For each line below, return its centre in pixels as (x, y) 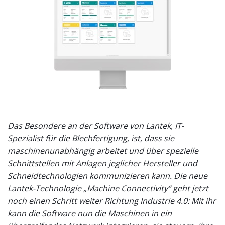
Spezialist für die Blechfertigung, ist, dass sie (91, 138)
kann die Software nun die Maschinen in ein (90, 214)
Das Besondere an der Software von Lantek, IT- (96, 126)
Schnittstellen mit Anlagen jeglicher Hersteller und (102, 163)
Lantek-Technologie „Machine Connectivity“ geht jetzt (108, 189)
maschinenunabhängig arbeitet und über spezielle (103, 151)
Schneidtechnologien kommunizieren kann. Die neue (107, 176)
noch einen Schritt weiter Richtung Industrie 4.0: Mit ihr (112, 201)
